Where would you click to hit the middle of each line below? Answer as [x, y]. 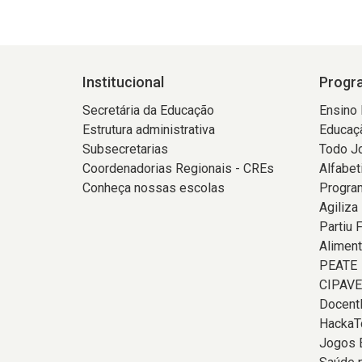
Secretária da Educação [148, 110]
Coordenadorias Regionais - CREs [178, 168]
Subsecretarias [125, 149]
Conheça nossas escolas [154, 188]
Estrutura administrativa [149, 130]
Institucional [123, 82]
